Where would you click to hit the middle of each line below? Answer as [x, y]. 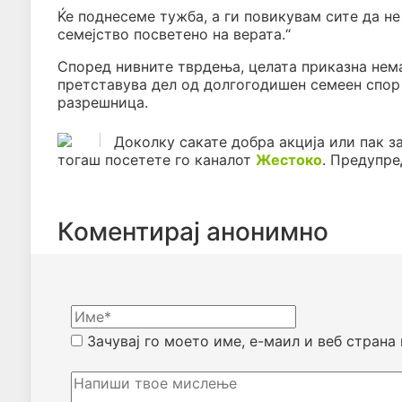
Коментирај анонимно [193, 232]
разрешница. [103, 103]
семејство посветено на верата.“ [174, 35]
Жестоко [289, 160]
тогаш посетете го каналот [157, 160]
